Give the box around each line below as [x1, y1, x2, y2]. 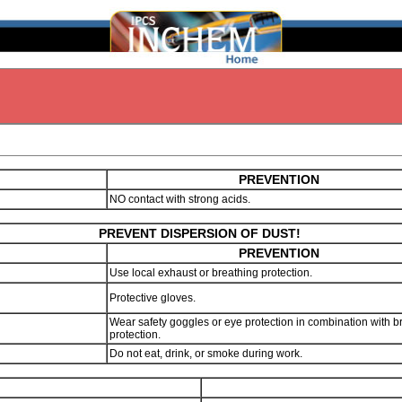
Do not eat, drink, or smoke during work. [109, 347, 305, 360]
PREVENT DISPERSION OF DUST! [94, 226, 308, 240]
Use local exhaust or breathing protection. [109, 267, 315, 279]
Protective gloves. [109, 292, 198, 304]
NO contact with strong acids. [109, 193, 258, 205]
